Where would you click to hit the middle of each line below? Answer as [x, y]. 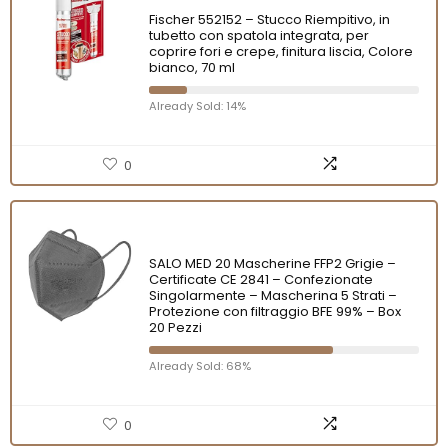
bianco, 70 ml [192, 67]
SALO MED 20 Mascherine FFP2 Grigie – [272, 263]
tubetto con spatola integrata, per [259, 35]
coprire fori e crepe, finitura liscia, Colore [281, 51]
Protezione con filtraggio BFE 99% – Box [275, 311]
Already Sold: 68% [200, 365]
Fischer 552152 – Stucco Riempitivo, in [269, 19]
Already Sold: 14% [197, 105]
